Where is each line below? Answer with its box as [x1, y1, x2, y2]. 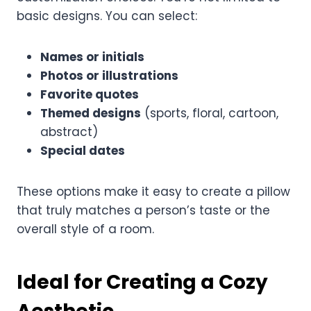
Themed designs [40, 104, 141, 121]
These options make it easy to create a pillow [17, 183, 290, 200]
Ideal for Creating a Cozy [17, 268, 268, 296]
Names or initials [40, 48, 144, 65]
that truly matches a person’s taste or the [17, 201, 270, 219]
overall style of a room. [17, 220, 154, 237]
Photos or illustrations [40, 67, 178, 84]
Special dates [40, 142, 125, 159]
